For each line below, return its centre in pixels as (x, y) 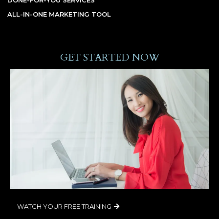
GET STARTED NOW (109, 57)
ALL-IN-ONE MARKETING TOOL (59, 14)
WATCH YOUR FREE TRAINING (64, 206)
